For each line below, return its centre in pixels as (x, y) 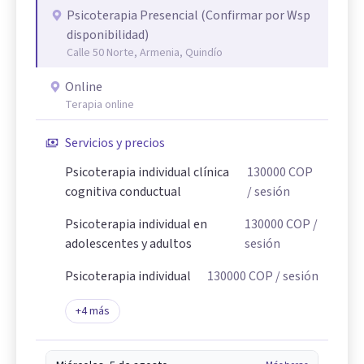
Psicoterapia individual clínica (147, 172)
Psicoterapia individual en (136, 224)
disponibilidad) (108, 35)
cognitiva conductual (123, 191)
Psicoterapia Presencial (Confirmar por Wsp (188, 15)
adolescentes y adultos (128, 243)
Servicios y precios (115, 143)
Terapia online (100, 104)
